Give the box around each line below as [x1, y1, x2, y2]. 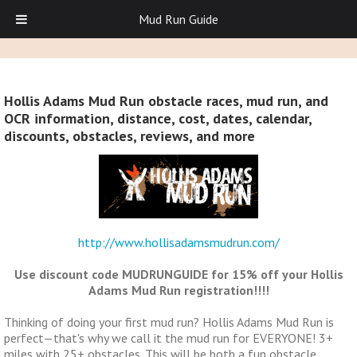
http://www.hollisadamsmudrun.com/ [77, 234, 280, 251]
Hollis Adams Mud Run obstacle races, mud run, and [4, 92, 328, 111]
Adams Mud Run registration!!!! [88, 282, 269, 299]
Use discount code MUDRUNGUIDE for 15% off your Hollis [14, 266, 343, 283]
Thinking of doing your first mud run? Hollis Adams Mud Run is [4, 314, 334, 331]
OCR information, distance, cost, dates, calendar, [4, 109, 312, 128]
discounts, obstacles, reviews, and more [4, 127, 255, 146]
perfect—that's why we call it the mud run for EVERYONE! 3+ [4, 330, 333, 347]
